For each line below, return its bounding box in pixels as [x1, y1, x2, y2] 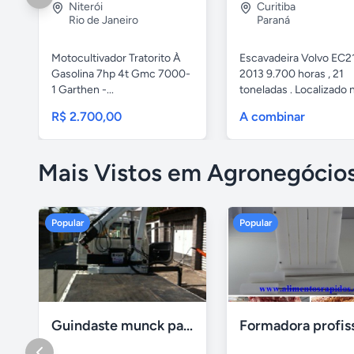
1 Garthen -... [51, 83, 114, 97]
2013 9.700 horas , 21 [239, 67, 344, 81]
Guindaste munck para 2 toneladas [183, 316, 193, 334]
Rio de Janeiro [69, 13, 138, 28]
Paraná [257, 13, 290, 28]
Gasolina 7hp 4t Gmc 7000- [51, 67, 190, 81]
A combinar [239, 109, 305, 125]
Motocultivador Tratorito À [51, 51, 180, 66]
